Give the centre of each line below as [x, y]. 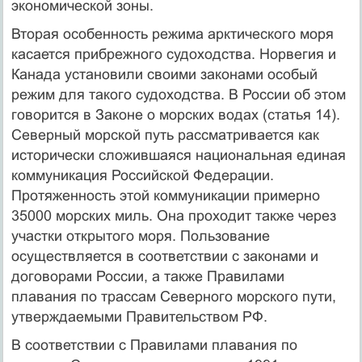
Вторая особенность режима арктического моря [172, 34]
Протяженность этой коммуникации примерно [165, 195]
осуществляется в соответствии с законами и [164, 256]
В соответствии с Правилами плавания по [154, 345]
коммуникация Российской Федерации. [142, 175]
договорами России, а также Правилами [147, 276]
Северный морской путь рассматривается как [165, 135]
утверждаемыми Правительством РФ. [139, 316]
